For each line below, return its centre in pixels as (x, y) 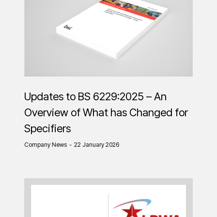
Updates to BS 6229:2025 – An (95, 96)
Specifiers (47, 128)
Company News (46, 144)
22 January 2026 (97, 144)
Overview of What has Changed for (106, 112)
